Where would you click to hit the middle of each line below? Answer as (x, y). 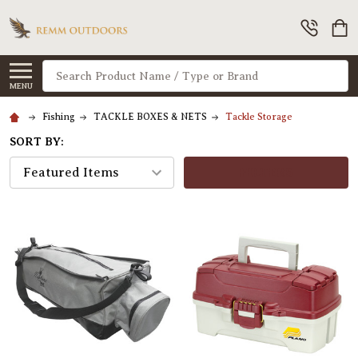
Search (64, 70)
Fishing (59, 117)
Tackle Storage (259, 117)
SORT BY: (37, 142)
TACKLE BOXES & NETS (150, 117)
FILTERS (266, 173)
